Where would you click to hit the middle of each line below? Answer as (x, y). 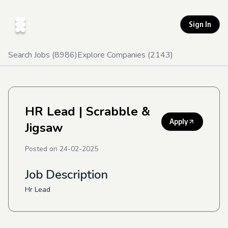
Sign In (200, 24)
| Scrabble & (113, 111)
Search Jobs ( (31, 55)
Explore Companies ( (114, 55)
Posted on (42, 149)
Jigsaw (44, 128)
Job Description (66, 175)
